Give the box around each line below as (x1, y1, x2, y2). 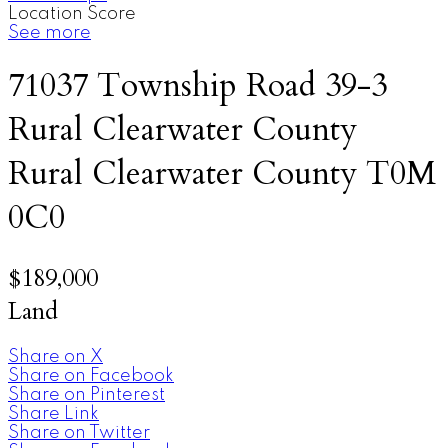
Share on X (8, 347, 103, 366)
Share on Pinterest (8, 385, 165, 404)
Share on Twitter (8, 423, 150, 442)
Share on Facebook (8, 366, 174, 385)
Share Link (8, 404, 99, 423)
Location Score (8, 5, 136, 23)
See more (8, 24, 91, 42)
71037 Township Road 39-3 (8, 64, 387, 109)
